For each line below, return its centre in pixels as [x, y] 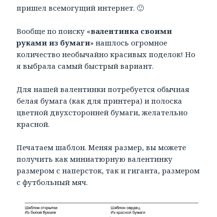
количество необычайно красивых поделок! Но [106, 54]
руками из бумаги [54, 42]
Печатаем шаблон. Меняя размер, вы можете [101, 147]
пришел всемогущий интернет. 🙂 [80, 8]
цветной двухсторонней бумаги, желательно [102, 112]
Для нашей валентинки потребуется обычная [103, 89]
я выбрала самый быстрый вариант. [85, 66]
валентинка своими [132, 31]
